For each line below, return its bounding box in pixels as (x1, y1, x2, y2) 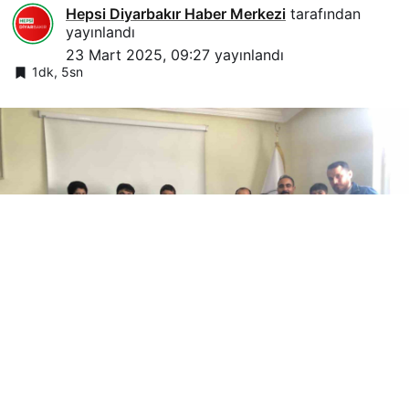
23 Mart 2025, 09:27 (66, 45, 210, 64)
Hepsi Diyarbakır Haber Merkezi (66, 4, 286, 23)
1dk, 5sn (32, 63, 83, 79)
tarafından (286, 4, 361, 23)
